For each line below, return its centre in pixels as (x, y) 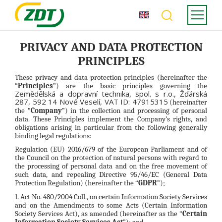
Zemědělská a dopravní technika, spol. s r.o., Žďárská (111, 93)
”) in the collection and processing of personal (134, 110)
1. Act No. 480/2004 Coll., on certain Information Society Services (111, 196)
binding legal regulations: (53, 136)
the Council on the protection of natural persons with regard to (111, 158)
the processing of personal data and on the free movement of (111, 166)
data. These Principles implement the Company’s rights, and (111, 119)
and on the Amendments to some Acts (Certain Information (111, 205)
